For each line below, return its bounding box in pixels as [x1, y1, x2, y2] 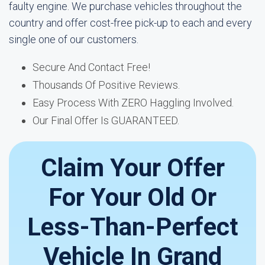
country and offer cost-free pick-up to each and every [9, 17, 252, 29]
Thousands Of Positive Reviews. [33, 79, 180, 91]
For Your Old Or [49, 183, 216, 212]
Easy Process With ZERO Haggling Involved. [33, 96, 234, 109]
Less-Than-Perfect [27, 212, 238, 241]
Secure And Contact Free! [33, 61, 150, 73]
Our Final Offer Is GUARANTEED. [33, 114, 179, 127]
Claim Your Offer [40, 153, 225, 182]
